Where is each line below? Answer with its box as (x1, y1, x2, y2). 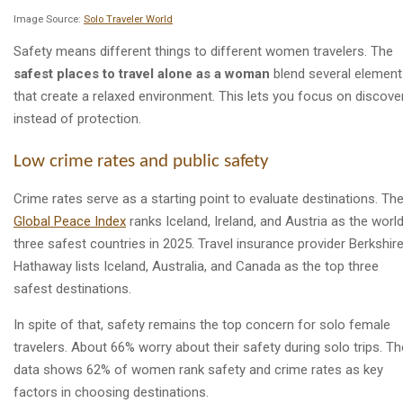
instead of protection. (13, 110, 141, 127)
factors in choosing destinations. (13, 384, 209, 401)
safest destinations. (13, 281, 131, 298)
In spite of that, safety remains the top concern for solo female (13, 317, 390, 334)
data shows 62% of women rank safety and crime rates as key (13, 362, 383, 379)
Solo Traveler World (84, 13, 173, 25)
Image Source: (13, 13, 84, 25)
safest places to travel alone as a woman (13, 65, 270, 82)
